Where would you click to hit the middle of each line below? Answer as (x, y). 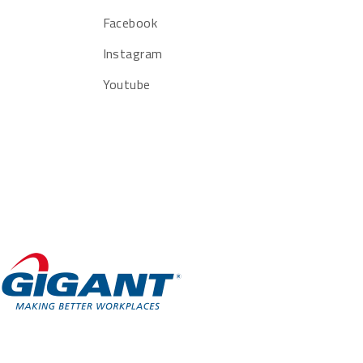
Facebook (130, 22)
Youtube (126, 84)
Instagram (132, 53)
